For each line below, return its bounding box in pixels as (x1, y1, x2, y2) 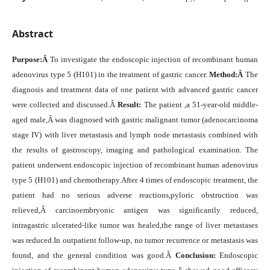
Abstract (12, 27, 53, 40)
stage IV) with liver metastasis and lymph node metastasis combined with (12, 130, 258, 139)
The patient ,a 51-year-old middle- (143, 100, 259, 109)
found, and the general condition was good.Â (12, 251, 175, 260)
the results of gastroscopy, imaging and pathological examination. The (12, 145, 258, 154)
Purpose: (12, 55, 42, 64)
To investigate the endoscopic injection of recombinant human (49, 55, 258, 64)
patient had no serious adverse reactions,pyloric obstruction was (12, 190, 258, 199)
